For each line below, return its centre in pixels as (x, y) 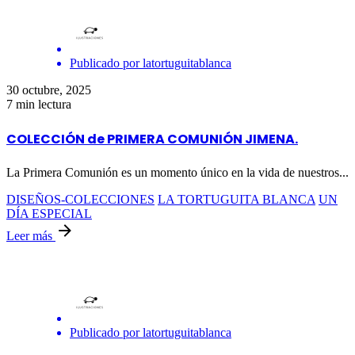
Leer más (31, 235)
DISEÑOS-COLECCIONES (80, 199)
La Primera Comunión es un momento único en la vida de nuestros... (177, 172)
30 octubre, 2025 (49, 90)
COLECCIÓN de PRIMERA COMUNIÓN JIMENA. (152, 139)
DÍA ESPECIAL (49, 213)
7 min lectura (39, 105)
